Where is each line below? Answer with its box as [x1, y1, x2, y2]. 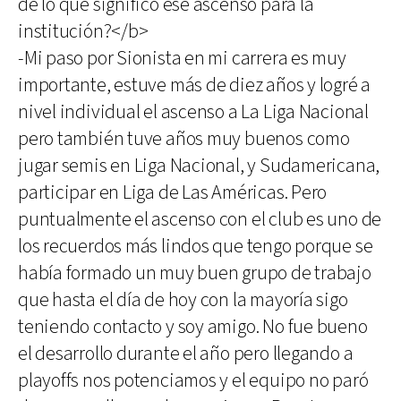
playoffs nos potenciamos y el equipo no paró [18, 368, 369, 394]
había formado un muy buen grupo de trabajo [18, 260, 371, 286]
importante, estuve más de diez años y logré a [18, 73, 371, 98]
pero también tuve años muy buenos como [18, 126, 350, 152]
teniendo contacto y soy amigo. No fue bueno [18, 314, 368, 340]
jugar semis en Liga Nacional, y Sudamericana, [18, 153, 380, 179]
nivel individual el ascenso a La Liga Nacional [18, 99, 369, 125]
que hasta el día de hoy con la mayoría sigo [18, 287, 348, 313]
